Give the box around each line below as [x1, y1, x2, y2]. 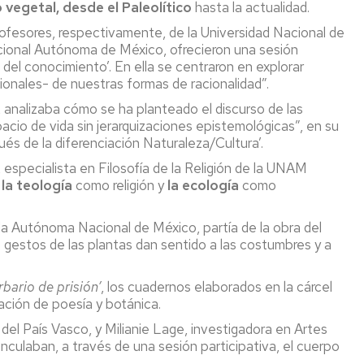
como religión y [76, 176, 167, 194]
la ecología [167, 176, 239, 194]
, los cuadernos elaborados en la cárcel [101, 278, 332, 296]
